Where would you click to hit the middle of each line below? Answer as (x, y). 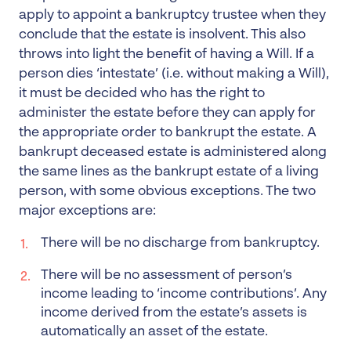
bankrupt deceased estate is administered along (173, 152)
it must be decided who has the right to (142, 94)
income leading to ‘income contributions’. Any (184, 294)
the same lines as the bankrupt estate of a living (169, 172)
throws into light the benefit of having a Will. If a (166, 54)
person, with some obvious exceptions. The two (167, 192)
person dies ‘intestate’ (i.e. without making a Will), (174, 74)
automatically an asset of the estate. (154, 332)
